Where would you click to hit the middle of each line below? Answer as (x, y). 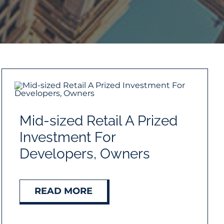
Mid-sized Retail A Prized (98, 121)
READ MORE (63, 191)
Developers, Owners (84, 154)
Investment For (67, 137)
